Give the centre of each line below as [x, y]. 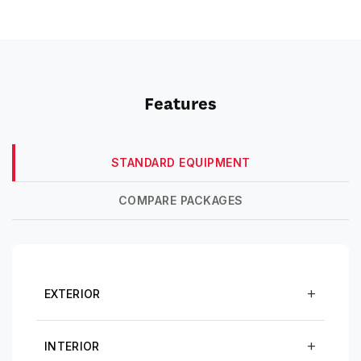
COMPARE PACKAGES [180, 200]
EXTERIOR [73, 294]
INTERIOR [72, 346]
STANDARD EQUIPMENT [180, 162]
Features [180, 104]
